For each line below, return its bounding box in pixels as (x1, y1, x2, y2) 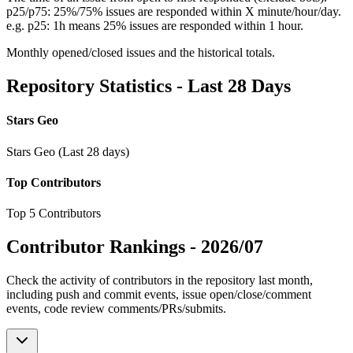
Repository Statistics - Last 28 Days (6, 76, 291, 97)
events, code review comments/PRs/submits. (6, 301, 226, 315)
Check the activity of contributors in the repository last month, (6, 273, 313, 287)
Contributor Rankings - (6, 236, 201, 258)
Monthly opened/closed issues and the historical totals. (6, 46, 275, 60)
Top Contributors (6, 175, 101, 189)
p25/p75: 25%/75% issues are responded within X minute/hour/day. (6, 5, 341, 19)
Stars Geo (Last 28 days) (6, 144, 129, 158)
